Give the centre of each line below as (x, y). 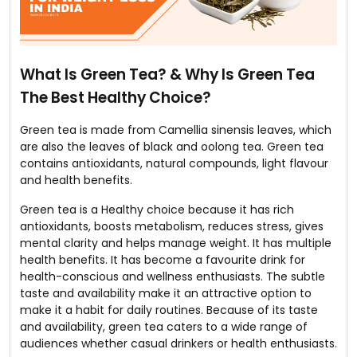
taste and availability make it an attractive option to (166, 293)
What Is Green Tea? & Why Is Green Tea (167, 74)
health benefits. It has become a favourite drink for (163, 259)
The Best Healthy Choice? (116, 97)
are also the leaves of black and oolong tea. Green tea (172, 146)
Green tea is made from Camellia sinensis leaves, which (176, 129)
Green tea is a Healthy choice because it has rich (157, 209)
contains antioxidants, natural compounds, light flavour (174, 163)
